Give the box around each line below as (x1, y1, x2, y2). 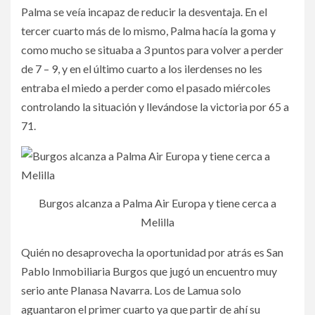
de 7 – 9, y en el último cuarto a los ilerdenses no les (21, 62, 262, 76)
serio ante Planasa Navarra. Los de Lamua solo (21, 283, 241, 297)
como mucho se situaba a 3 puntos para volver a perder (21, 43, 283, 57)
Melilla (141, 215, 174, 229)
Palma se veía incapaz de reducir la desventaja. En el (21, 5, 267, 19)
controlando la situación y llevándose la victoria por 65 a (21, 100, 289, 114)
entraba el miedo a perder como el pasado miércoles (21, 81, 271, 95)
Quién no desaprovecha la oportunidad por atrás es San (21, 245, 283, 259)
